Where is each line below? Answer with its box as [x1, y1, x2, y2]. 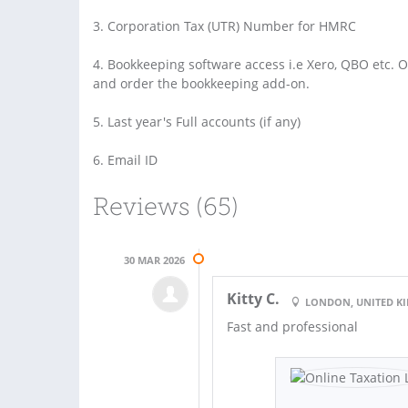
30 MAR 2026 [124, 252, 186, 267]
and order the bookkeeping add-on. [93, 74, 310, 92]
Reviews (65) [93, 196, 239, 221]
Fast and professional [227, 317, 359, 335]
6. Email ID [93, 150, 158, 168]
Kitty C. [227, 288, 280, 309]
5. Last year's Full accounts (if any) [93, 112, 301, 130]
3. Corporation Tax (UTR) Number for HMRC [93, 16, 356, 35]
